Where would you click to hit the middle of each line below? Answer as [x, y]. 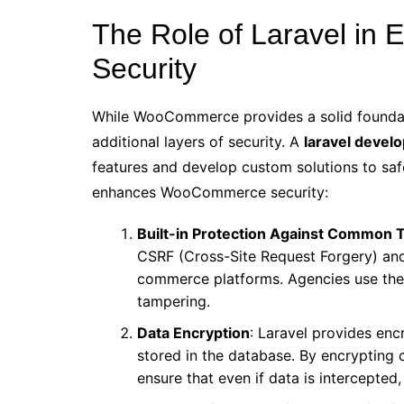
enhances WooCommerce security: [210, 193]
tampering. [174, 302]
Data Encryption [193, 333]
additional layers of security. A [198, 142]
